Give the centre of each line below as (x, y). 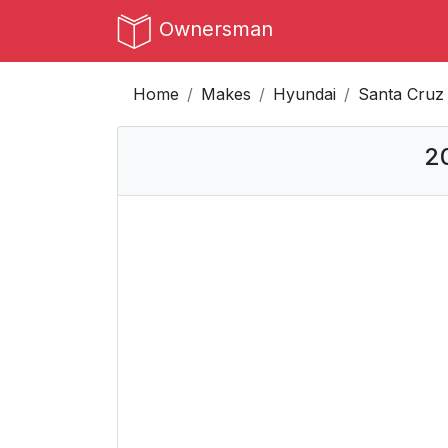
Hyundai (304, 94)
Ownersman (216, 29)
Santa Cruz (401, 94)
